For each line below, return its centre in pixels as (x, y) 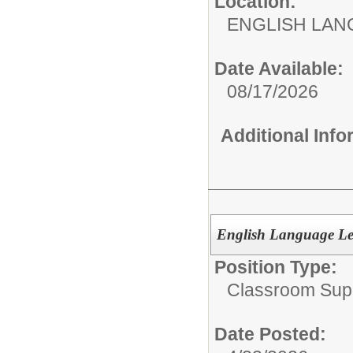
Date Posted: (270, 334)
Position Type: (276, 267)
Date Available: (279, 68)
